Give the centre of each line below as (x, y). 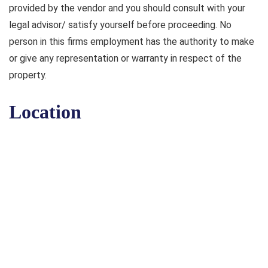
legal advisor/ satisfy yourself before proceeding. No (120, 25)
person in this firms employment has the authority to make (132, 42)
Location (45, 112)
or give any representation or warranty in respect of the (125, 59)
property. (28, 75)
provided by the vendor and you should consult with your (127, 8)
